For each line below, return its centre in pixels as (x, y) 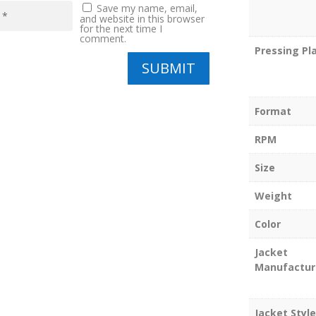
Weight (273, 196)
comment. (103, 38)
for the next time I (121, 28)
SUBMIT (169, 68)
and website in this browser (142, 18)
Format (273, 111)
